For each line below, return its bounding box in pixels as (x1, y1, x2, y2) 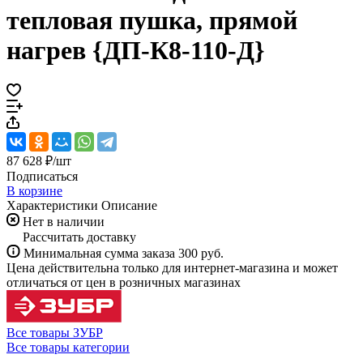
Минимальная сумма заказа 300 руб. (23, 246, 224, 260)
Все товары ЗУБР (6, 325, 103, 340)
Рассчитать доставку (23, 229, 136, 244)
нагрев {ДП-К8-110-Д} (6, 36, 265, 66)
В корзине (6, 183, 62, 198)
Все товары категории (6, 340, 130, 354)
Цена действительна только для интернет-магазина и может (6, 260, 338, 275)
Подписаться (6, 169, 78, 183)
